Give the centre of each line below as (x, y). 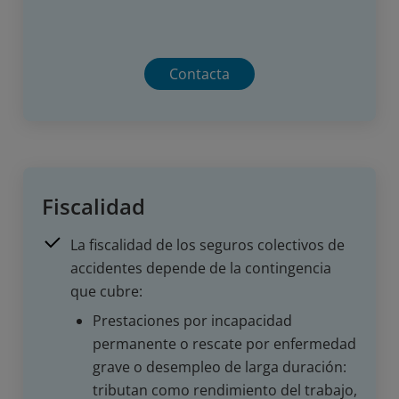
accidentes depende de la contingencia (201, 268)
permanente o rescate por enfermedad (224, 344)
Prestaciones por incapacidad (192, 321)
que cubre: (108, 291)
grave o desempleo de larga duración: (220, 367)
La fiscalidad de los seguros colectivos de (208, 245)
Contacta (199, 73)
